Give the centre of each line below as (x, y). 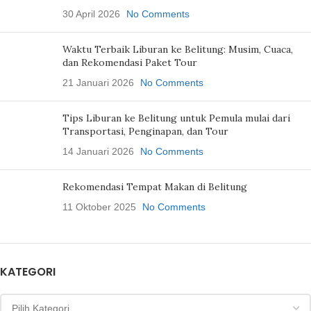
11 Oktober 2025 (99, 207)
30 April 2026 (91, 14)
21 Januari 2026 (98, 82)
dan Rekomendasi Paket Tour (130, 62)
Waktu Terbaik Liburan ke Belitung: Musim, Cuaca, (178, 49)
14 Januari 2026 (98, 151)
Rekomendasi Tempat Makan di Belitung (155, 186)
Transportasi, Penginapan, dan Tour (145, 131)
